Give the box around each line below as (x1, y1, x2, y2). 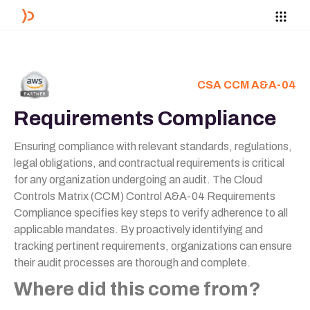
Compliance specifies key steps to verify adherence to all (14, 207, 288, 219)
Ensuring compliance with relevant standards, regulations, (14, 140, 292, 152)
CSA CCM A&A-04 (197, 79, 296, 91)
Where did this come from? (14, 278, 261, 300)
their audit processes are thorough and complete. (14, 257, 250, 268)
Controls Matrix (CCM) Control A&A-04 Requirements (14, 190, 275, 202)
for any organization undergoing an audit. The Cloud (14, 174, 262, 185)
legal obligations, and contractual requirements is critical (14, 157, 284, 169)
